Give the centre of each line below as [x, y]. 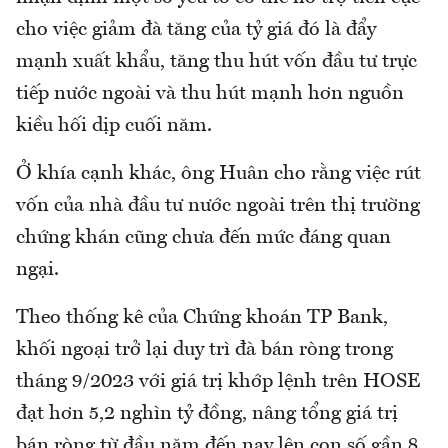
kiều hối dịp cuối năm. [116, 125]
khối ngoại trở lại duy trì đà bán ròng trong [204, 349]
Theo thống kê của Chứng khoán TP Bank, [202, 317]
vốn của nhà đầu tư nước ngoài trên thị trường [218, 205]
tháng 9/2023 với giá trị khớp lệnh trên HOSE [218, 381]
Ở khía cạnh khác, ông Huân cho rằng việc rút [218, 173]
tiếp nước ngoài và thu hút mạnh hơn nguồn [210, 93]
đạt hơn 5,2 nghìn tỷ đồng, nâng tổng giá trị [207, 413]
